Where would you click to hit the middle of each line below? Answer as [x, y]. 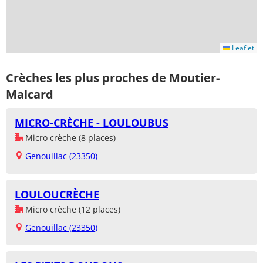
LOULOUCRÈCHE [57, 195]
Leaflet [242, 48]
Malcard [30, 94]
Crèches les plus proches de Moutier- [113, 77]
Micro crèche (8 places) [69, 138]
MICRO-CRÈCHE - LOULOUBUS [92, 123]
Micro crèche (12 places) [72, 210]
